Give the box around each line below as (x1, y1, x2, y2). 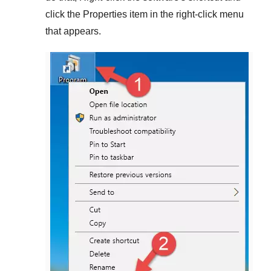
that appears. (45, 25, 101, 36)
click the (45, 8, 83, 19)
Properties (83, 8, 127, 19)
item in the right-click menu (127, 8, 244, 19)
